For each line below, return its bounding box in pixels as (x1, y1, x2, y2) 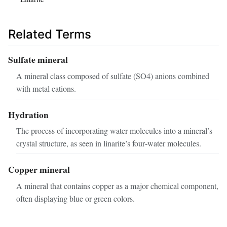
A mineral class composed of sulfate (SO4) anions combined (16, 70, 209, 81)
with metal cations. (16, 83, 76, 94)
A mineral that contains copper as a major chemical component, (16, 180, 218, 192)
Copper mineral (8, 163, 70, 176)
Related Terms (8, 26, 91, 42)
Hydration (8, 107, 49, 121)
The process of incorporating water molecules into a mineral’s (16, 125, 212, 136)
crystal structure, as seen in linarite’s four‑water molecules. (16, 138, 201, 149)
